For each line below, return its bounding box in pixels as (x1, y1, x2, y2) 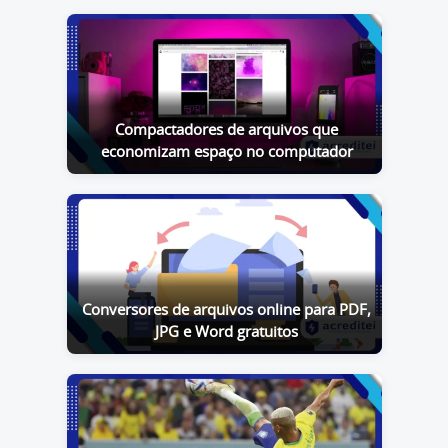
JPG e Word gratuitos (155, 324, 298, 340)
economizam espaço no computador (100, 144, 353, 160)
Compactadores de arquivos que (115, 122, 338, 138)
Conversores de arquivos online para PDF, (82, 302, 371, 318)
